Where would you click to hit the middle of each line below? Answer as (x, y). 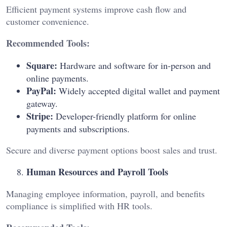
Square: (42, 66)
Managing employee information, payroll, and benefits (105, 194)
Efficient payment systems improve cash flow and (96, 9)
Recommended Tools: (48, 43)
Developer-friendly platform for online (125, 116)
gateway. (42, 104)
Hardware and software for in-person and (134, 66)
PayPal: (41, 91)
